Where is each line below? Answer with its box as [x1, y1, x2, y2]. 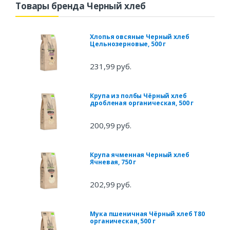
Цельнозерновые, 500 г [90, 39, 166, 48]
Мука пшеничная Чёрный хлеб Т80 [90, 209, 205, 218]
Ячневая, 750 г [90, 157, 137, 166]
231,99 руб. [90, 61, 131, 71]
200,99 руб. [90, 120, 131, 130]
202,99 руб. [90, 179, 131, 189]
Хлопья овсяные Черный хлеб [90, 32, 189, 41]
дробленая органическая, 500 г [90, 98, 194, 107]
